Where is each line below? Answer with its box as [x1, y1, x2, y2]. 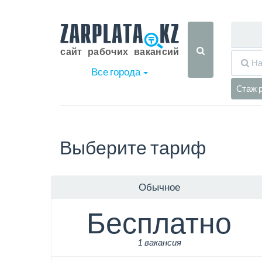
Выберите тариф [60, 135, 206, 158]
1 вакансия [137, 237, 181, 248]
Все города [91, 65, 142, 78]
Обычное [138, 181, 180, 194]
